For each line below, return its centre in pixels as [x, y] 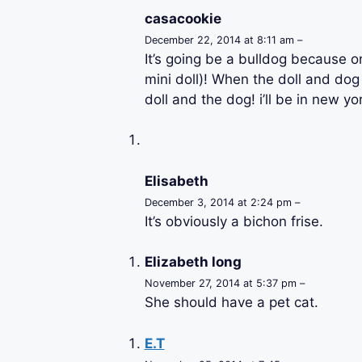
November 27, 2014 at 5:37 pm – [224, 284]
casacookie [183, 18]
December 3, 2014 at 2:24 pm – [222, 202]
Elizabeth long [193, 262]
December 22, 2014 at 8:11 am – [223, 40]
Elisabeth [176, 181]
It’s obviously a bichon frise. [234, 221]
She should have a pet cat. [231, 303]
